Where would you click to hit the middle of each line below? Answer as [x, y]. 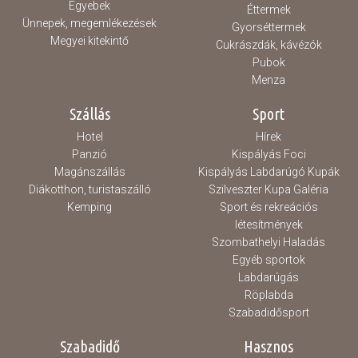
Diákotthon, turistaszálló [89, 189]
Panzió [89, 154]
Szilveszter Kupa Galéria [268, 189]
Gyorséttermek [268, 27]
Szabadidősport [268, 312]
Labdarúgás [268, 277]
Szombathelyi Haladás [268, 242]
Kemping [89, 207]
